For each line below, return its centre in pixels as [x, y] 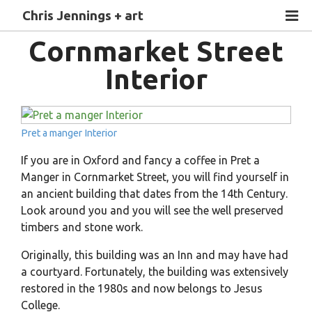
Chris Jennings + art [83, 16]
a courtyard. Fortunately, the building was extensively [154, 271]
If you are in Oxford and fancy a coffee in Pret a [140, 160]
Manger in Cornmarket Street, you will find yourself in [155, 177]
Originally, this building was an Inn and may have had [154, 255]
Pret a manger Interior [69, 133]
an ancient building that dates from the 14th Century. [154, 193]
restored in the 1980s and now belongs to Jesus [141, 288]
